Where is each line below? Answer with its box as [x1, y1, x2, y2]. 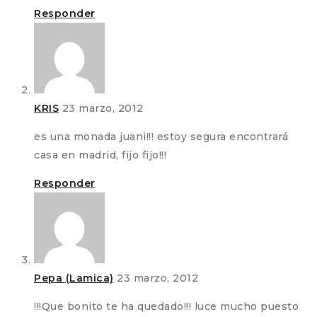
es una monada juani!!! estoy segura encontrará [34, 130, 288, 144]
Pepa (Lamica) [34, 272, 114, 285]
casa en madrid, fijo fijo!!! [34, 149, 166, 162]
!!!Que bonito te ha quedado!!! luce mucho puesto [34, 300, 299, 313]
